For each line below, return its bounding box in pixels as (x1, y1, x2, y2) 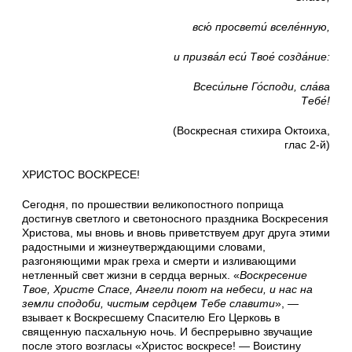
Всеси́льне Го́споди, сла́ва (193, 80, 330, 93)
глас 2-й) (284, 138, 330, 152)
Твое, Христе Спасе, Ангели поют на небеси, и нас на (22, 283, 313, 296)
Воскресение (240, 269, 307, 282)
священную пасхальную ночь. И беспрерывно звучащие (22, 325, 313, 339)
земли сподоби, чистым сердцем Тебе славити (22, 297, 275, 310)
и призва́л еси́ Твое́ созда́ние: (174, 50, 330, 64)
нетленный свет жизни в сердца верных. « (22, 269, 240, 282)
